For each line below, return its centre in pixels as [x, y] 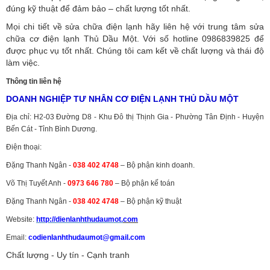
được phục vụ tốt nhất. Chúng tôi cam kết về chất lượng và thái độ [135, 51]
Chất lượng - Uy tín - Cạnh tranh [68, 255]
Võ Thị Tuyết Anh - [37, 184]
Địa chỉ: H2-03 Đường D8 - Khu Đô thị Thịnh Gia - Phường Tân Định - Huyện [135, 117]
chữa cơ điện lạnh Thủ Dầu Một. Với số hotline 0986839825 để [135, 39]
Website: [21, 220]
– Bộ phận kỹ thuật [150, 202]
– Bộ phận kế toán [144, 184]
